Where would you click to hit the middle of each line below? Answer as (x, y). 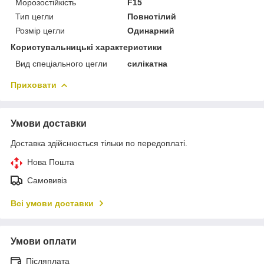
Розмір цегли (40, 31)
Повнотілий (152, 17)
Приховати (34, 85)
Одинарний (151, 31)
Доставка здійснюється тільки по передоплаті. (99, 143)
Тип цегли (34, 17)
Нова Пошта (51, 162)
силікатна (148, 64)
